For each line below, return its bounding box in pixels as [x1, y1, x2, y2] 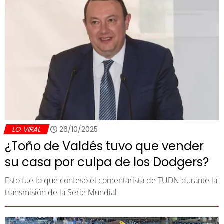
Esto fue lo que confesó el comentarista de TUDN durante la [5, 175, 217, 186]
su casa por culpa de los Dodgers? [5, 154, 209, 171]
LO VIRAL [11, 124, 42, 135]
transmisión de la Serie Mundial [5, 187, 117, 198]
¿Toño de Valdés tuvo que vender [5, 138, 204, 155]
